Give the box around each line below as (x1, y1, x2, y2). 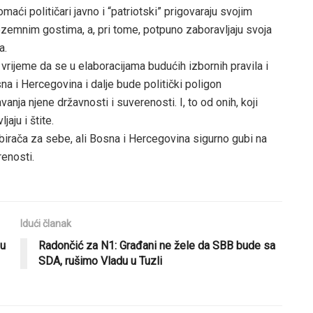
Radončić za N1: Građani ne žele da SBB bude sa (38, 238, 275, 252)
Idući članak (20, 217, 71, 229)
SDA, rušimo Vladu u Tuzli (38, 254, 162, 268)
